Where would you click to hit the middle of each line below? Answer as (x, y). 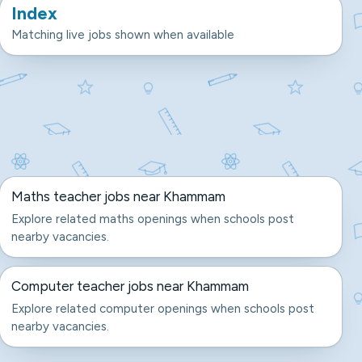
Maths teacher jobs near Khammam (118, 196)
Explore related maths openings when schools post (152, 219)
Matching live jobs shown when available (122, 35)
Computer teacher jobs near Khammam (130, 286)
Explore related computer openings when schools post (162, 309)
